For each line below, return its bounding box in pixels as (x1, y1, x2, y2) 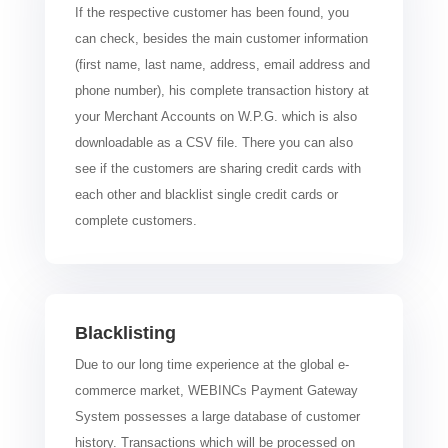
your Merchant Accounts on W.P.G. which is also (74, 108, 357, 124)
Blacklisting (74, 322, 176, 343)
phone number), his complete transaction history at (74, 82, 369, 98)
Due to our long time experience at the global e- (74, 356, 349, 372)
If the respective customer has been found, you (74, 4, 349, 20)
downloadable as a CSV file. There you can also (74, 134, 353, 150)
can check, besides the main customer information (74, 30, 368, 46)
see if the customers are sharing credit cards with (74, 160, 361, 176)
